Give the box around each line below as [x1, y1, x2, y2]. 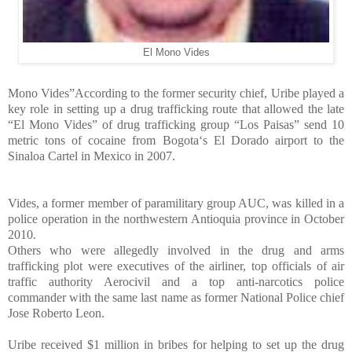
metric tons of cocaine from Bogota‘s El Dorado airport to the [8, 134, 344, 148]
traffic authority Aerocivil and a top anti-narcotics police [8, 275, 344, 289]
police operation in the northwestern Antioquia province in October [8, 212, 344, 226]
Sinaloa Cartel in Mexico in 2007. [8, 149, 175, 163]
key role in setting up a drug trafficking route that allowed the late [8, 102, 344, 116]
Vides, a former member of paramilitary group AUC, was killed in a [8, 196, 344, 211]
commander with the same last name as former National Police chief [8, 291, 344, 305]
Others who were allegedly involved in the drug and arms [8, 244, 344, 258]
